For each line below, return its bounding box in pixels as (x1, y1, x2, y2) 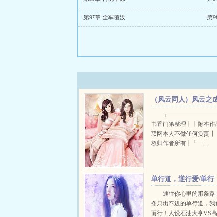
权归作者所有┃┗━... (151, 140, 208, 147)
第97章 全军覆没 (83, 14, 125, 21)
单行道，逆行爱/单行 (151, 175, 215, 183)
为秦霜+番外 (151, 108, 189, 116)
